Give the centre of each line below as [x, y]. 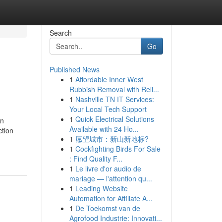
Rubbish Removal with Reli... [114, 89]
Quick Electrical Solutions [114, 119]
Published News [74, 69]
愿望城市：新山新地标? [112, 139]
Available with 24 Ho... [104, 129]
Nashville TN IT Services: [114, 99]
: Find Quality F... [96, 159]
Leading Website [101, 188]
